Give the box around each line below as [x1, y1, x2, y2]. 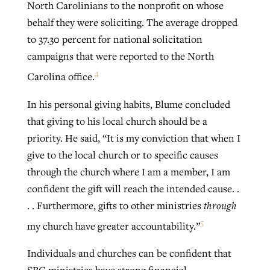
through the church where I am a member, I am [27, 165, 230, 178]
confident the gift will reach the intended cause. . [27, 181, 239, 195]
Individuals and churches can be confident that [27, 246, 231, 260]
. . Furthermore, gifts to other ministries [27, 198, 204, 212]
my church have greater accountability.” [27, 219, 200, 233]
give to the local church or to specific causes [27, 148, 218, 162]
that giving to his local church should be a [27, 114, 207, 128]
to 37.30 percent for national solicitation [27, 33, 202, 46]
